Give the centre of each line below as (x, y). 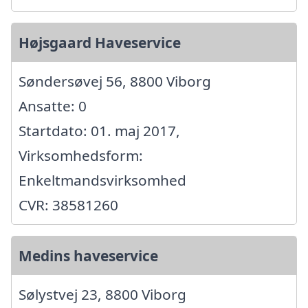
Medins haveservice (88, 256)
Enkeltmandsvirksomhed (102, 180)
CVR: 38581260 (68, 205)
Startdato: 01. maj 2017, (99, 131)
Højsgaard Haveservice (100, 43)
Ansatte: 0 (53, 106)
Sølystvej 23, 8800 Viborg (102, 295)
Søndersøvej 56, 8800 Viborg (115, 81)
